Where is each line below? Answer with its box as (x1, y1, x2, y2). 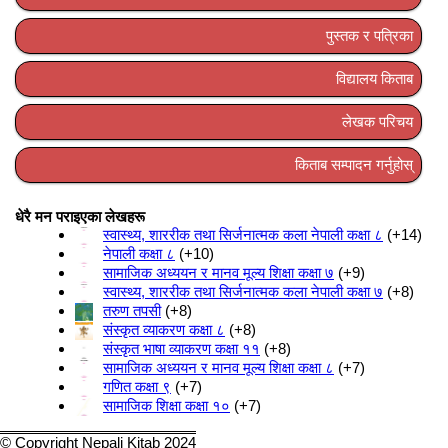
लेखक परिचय (342, 113, 413, 131)
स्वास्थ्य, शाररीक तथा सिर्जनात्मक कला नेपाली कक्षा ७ (103, 283, 383, 301)
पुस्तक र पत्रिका (326, 27, 413, 45)
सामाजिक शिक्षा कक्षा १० (103, 397, 230, 415)
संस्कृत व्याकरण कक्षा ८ (103, 321, 225, 339)
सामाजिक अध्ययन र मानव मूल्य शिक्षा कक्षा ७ (103, 264, 334, 282)
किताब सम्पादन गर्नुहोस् (295, 156, 413, 174)
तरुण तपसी (103, 302, 161, 320)
